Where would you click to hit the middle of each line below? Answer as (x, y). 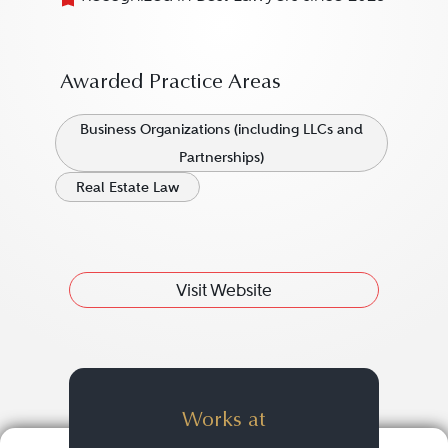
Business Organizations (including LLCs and (221, 129)
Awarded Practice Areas (170, 83)
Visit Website (223, 290)
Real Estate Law (127, 187)
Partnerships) (221, 157)
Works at (224, 422)
